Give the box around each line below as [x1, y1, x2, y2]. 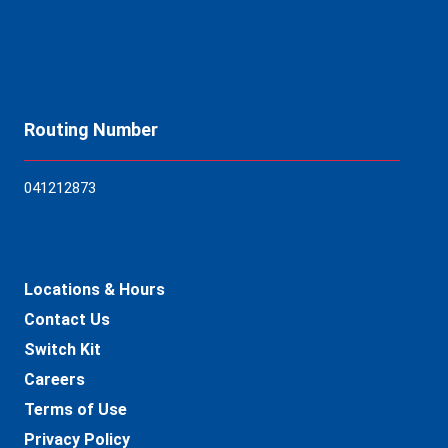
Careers [24, 370, 85, 390]
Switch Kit [24, 340, 101, 360]
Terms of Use [24, 400, 127, 420]
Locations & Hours [24, 280, 165, 300]
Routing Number [24, 119, 158, 141]
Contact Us [24, 310, 110, 330]
